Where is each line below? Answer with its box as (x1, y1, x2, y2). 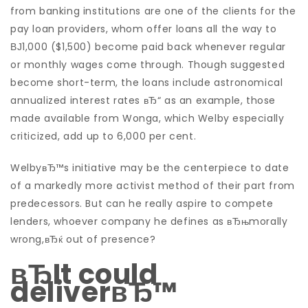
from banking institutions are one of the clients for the (10, 4, 296, 18)
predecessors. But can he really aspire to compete (10, 197, 274, 210)
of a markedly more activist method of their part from (10, 179, 295, 192)
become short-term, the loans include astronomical (10, 76, 283, 89)
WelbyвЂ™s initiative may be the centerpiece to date (10, 161, 289, 175)
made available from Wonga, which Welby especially (10, 111, 285, 125)
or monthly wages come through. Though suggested (10, 58, 285, 71)
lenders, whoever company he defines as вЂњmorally (10, 214, 288, 228)
